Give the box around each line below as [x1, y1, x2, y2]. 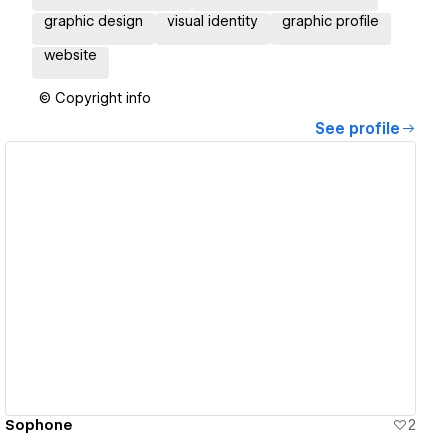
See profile [315, 120, 400, 139]
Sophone [5, 416, 73, 433]
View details [155, 269, 251, 288]
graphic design [44, 13, 143, 30]
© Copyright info [39, 90, 151, 107]
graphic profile [282, 13, 379, 30]
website [44, 47, 97, 64]
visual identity [167, 13, 258, 30]
